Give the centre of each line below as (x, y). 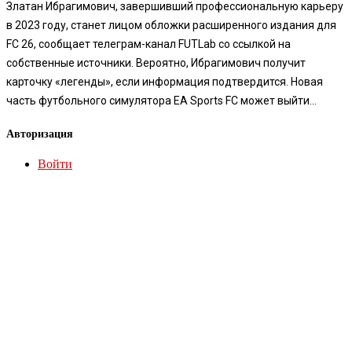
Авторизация (40, 134)
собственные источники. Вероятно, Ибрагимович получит (156, 62)
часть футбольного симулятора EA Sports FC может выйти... (161, 100)
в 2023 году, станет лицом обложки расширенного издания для (171, 25)
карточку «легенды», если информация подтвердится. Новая (165, 81)
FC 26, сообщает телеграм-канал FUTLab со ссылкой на (148, 44)
